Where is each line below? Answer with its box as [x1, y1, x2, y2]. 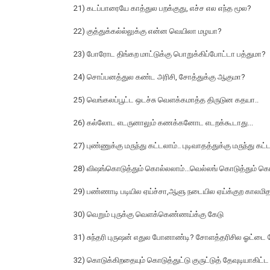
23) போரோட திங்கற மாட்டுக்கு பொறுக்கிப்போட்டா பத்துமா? [74, 49, 266, 59]
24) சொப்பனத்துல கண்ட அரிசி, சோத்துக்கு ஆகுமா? [74, 72, 245, 82]
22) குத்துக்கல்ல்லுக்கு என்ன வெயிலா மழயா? [74, 27, 222, 36]
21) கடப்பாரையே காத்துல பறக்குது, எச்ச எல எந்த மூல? [74, 4, 251, 13]
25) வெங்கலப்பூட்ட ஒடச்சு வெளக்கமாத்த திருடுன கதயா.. [74, 95, 259, 105]
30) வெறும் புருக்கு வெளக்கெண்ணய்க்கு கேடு [74, 210, 224, 219]
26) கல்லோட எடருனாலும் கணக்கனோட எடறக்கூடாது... [74, 118, 253, 128]
